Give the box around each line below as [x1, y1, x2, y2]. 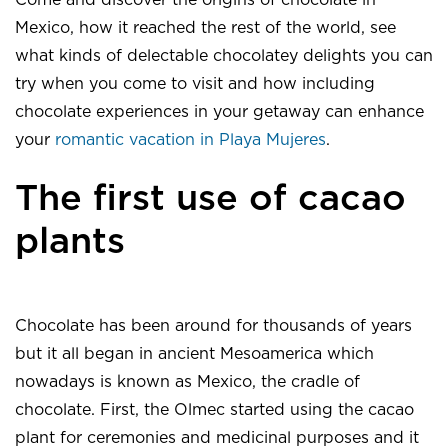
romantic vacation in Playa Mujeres [55, 132, 326, 149]
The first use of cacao [15, 181, 406, 218]
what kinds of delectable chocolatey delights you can [15, 48, 433, 65]
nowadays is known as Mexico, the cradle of [15, 374, 360, 391]
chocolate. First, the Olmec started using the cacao [15, 402, 414, 419]
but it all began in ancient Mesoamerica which [15, 346, 374, 363]
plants [15, 224, 125, 261]
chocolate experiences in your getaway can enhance [15, 104, 424, 121]
